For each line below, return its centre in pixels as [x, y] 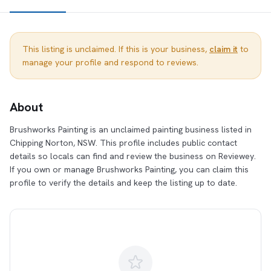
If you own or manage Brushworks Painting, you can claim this [129, 169]
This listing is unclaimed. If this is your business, [116, 49]
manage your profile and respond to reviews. [110, 62]
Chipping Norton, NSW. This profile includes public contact [123, 143]
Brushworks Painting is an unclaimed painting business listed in [131, 129]
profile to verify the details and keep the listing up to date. [123, 183]
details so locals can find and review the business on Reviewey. [133, 156]
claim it [224, 49]
